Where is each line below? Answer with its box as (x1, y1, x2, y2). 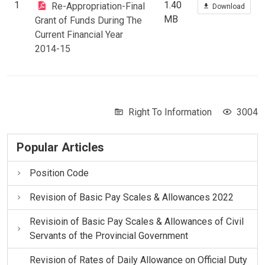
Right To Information (128, 106, 212, 118)
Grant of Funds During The (35, 14, 142, 26)
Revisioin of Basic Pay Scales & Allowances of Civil (29, 215, 244, 227)
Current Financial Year (35, 28, 123, 40)
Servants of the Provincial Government (29, 230, 188, 241)
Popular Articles (17, 140, 104, 154)
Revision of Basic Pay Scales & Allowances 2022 (29, 191, 234, 203)
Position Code (29, 167, 89, 179)
